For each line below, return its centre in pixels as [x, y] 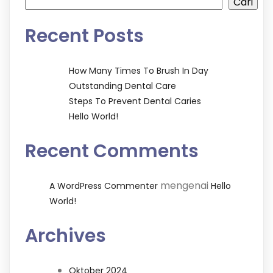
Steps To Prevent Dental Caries [135, 101]
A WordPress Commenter [104, 186]
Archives [66, 236]
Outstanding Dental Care [122, 86]
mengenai [184, 186]
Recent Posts [84, 36]
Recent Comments [112, 151]
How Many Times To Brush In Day [139, 71]
